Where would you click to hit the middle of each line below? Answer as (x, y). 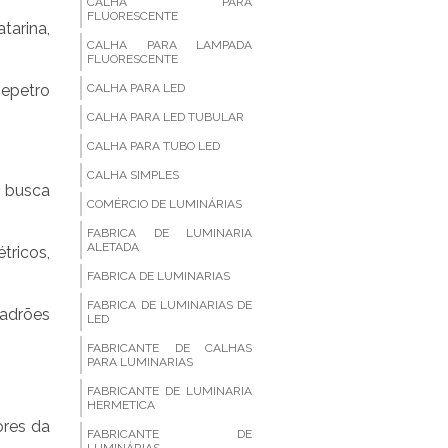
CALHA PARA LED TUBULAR (166, 117)
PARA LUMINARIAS (140, 362)
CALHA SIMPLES (133, 175)
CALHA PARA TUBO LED (154, 146)
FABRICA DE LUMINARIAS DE (169, 305)
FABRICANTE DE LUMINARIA (169, 391)
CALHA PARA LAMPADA (169, 45)
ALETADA (113, 247)
